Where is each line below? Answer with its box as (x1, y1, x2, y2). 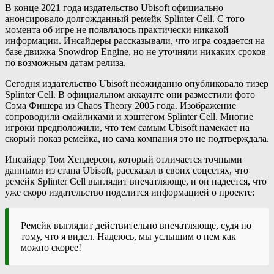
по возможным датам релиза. (5, 57, 126, 68)
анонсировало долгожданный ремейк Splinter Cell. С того (5, 13, 245, 24)
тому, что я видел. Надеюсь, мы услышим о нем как (21, 231, 236, 242)
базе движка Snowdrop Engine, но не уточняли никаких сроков (5, 46, 266, 57)
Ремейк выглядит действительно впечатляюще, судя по (21, 220, 251, 231)
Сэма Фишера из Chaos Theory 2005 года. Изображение (5, 100, 236, 111)
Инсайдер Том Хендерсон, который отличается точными (5, 154, 242, 165)
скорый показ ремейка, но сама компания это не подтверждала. (5, 133, 269, 144)
